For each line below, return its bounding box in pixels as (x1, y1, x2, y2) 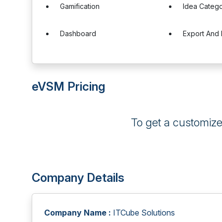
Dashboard (60, 29, 96, 38)
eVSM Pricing (32, 79, 105, 94)
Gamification (60, 2, 100, 10)
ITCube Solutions (111, 208, 175, 218)
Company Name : (44, 208, 111, 218)
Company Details (32, 170, 124, 185)
